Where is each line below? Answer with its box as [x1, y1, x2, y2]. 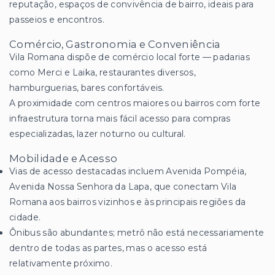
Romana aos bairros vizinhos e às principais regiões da [9, 196, 246, 208]
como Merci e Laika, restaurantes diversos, [9, 67, 196, 79]
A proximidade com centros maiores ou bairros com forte [9, 98, 261, 109]
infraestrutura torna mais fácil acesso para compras [9, 113, 231, 125]
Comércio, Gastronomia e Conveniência [9, 38, 221, 51]
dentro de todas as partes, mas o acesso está [9, 242, 207, 254]
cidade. [9, 212, 41, 223]
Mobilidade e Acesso [9, 152, 118, 165]
